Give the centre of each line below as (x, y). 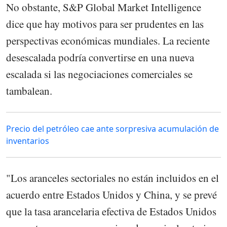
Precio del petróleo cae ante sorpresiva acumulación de (112, 129)
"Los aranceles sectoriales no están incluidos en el (112, 178)
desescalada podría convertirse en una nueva (100, 57)
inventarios (28, 141)
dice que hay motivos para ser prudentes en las (105, 24)
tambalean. (29, 90)
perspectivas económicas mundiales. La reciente (108, 40)
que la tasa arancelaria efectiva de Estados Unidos (111, 212)
